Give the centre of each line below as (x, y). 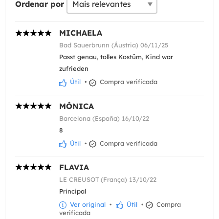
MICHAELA (81, 33)
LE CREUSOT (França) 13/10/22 (108, 179)
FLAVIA (74, 167)
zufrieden (74, 69)
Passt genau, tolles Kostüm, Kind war (116, 57)
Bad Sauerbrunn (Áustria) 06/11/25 (114, 45)
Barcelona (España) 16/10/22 (104, 118)
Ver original (87, 204)
